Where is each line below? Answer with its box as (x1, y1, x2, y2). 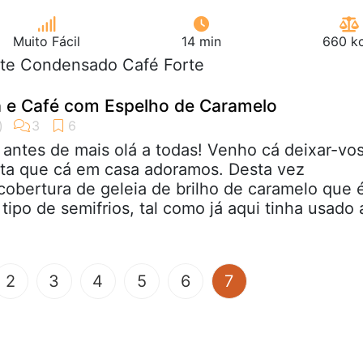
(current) (233, 270, 299, 290)
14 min (181, 32, 221, 49)
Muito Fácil (13, 32, 80, 49)
